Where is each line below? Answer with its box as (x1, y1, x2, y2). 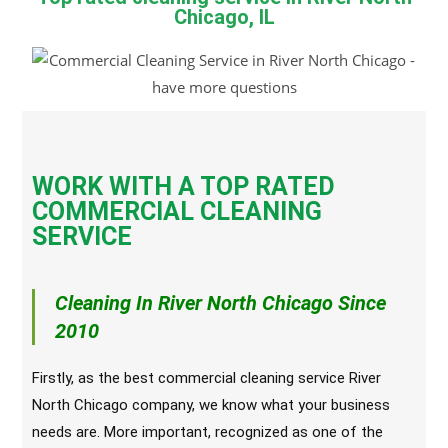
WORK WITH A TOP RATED (32, 172, 336, 201)
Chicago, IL (173, 5, 275, 29)
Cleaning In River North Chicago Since (55, 291, 387, 315)
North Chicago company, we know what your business (32, 396, 391, 414)
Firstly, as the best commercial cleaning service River (32, 369, 382, 387)
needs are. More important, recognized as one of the (32, 423, 384, 441)
